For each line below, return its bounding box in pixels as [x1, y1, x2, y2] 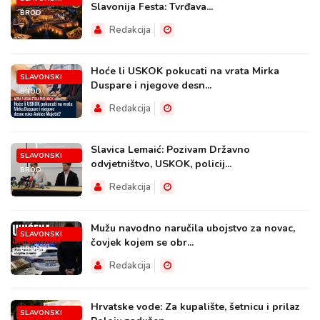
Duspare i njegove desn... [91, 79, 211, 93]
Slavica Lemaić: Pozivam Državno [91, 143, 250, 157]
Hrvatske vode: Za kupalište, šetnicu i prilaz [91, 300, 300, 314]
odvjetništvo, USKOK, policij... [91, 157, 231, 171]
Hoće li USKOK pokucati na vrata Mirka [91, 64, 279, 79]
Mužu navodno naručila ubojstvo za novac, [91, 221, 295, 236]
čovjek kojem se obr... [91, 236, 194, 250]
